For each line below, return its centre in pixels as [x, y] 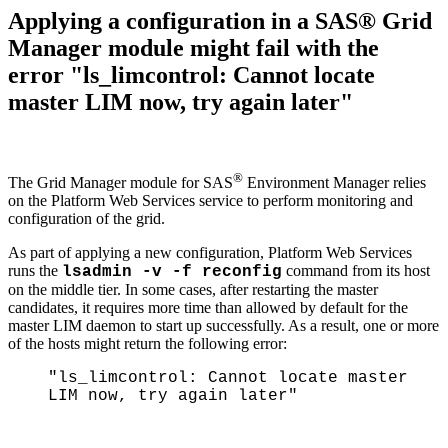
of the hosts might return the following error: [147, 344]
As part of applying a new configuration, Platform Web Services [210, 253]
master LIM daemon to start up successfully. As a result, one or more [223, 326]
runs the [35, 271]
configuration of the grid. [86, 219]
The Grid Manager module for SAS [120, 183]
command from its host [356, 271]
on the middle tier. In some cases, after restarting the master [193, 290]
